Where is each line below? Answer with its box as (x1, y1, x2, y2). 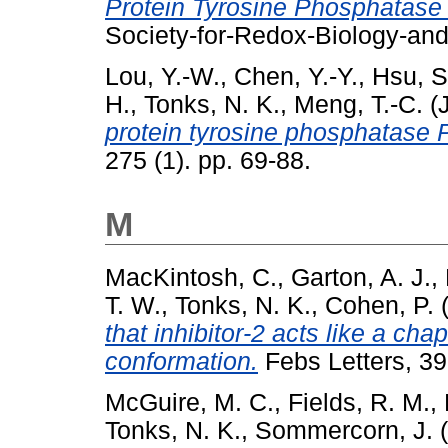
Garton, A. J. (291, 263, 431, 291)
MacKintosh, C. (105, 263, 277, 291)
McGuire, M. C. (105, 388, 274, 416)
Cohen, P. (325, 291, 434, 319)
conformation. (105, 347, 258, 375)
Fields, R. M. (288, 388, 430, 416)
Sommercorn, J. (255, 416, 433, 444)
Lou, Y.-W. (105, 62, 220, 90)
